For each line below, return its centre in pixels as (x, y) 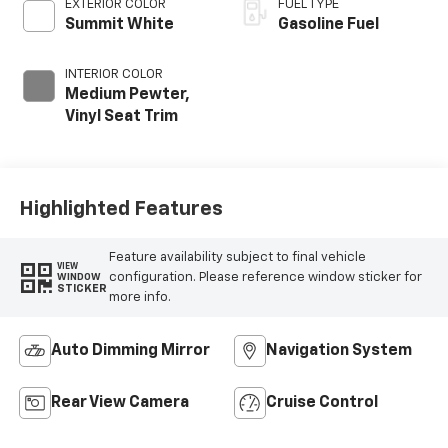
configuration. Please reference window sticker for (265, 277)
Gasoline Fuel (328, 25)
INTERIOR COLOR (113, 75)
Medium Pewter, (127, 95)
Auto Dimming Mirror (130, 351)
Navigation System (339, 351)
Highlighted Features (120, 208)
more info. (139, 297)
